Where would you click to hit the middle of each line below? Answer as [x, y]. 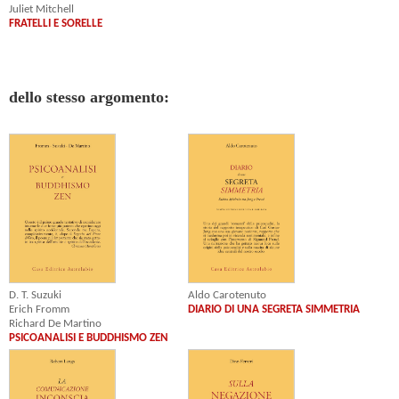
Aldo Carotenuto [228, 295]
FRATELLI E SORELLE [56, 24]
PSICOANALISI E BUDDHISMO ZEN [89, 338]
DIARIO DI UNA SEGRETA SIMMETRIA [274, 309]
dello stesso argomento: [89, 98]
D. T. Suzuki [35, 295]
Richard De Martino [55, 323]
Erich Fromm [39, 309]
